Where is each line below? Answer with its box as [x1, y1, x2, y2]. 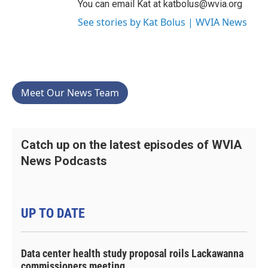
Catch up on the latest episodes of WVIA [21, 137, 242, 152]
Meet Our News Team [21, 86, 119, 99]
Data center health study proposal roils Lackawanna [21, 246, 243, 260]
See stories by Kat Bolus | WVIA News [78, 15, 247, 29]
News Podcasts [21, 153, 107, 168]
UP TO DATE [21, 205, 85, 221]
